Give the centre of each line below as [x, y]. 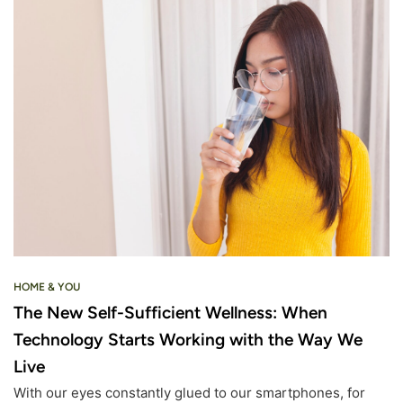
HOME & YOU [47, 287]
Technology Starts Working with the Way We [188, 340]
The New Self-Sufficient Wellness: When [170, 313]
